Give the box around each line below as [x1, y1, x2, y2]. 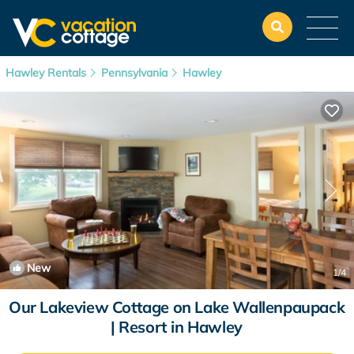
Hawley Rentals [6, 66, 89, 80]
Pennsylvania [101, 66, 168, 80]
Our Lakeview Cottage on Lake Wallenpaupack [8, 297, 345, 317]
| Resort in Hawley [111, 317, 243, 337]
